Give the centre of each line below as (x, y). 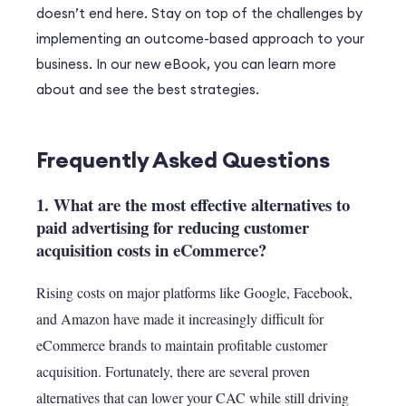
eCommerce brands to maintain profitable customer (182, 344)
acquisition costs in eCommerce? (151, 249)
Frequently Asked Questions (183, 159)
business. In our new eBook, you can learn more (186, 63)
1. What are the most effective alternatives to (193, 204)
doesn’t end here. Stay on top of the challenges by (199, 13)
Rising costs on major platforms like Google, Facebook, (194, 292)
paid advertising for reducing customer (173, 227)
